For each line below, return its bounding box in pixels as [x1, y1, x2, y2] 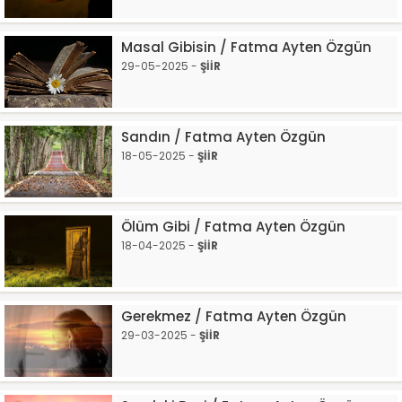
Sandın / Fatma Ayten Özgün [121, 127, 326, 146]
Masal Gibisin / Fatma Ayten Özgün [121, 38, 375, 57]
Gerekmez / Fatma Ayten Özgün [121, 307, 346, 326]
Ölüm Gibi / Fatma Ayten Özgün [121, 217, 345, 236]
